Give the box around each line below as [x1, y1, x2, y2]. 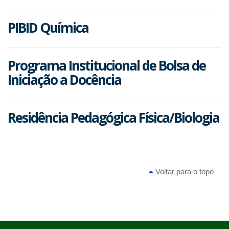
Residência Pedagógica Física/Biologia [8, 108, 219, 127]
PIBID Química [8, 18, 88, 37]
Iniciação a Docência [8, 71, 121, 89]
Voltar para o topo [153, 167, 214, 176]
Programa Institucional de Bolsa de [8, 56, 205, 75]
